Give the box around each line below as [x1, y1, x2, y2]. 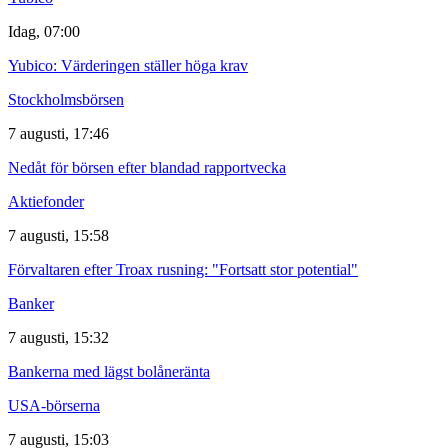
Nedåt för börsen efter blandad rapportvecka [8, 158, 286, 176]
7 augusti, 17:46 [8, 124, 109, 142]
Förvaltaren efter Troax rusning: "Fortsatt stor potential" [8, 260, 358, 278]
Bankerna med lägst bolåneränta [8, 362, 210, 380]
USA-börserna [8, 396, 100, 414]
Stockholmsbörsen [8, 90, 124, 108]
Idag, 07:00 [8, 22, 80, 40]
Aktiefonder [8, 192, 84, 210]
